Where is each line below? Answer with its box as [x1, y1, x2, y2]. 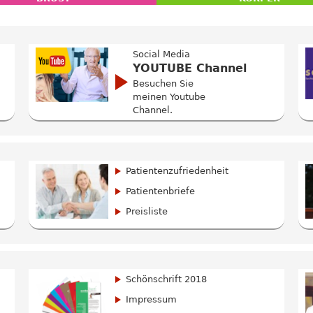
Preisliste [125, 205, 168, 217]
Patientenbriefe [125, 185, 195, 196]
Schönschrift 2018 [125, 273, 207, 284]
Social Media [132, 48, 190, 59]
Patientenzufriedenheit [125, 165, 228, 176]
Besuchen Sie [132, 78, 194, 89]
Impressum [125, 293, 177, 305]
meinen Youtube [132, 91, 205, 102]
